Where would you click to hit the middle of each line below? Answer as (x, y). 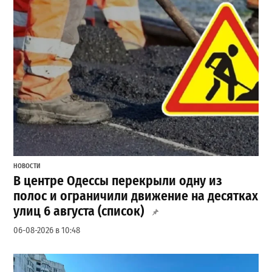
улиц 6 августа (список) (79, 211)
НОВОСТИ (27, 166)
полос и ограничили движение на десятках (136, 196)
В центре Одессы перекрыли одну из (118, 181)
